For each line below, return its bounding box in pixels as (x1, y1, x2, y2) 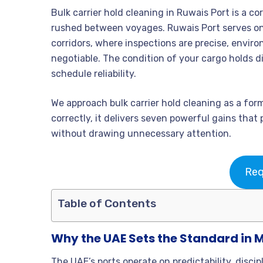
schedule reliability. (51, 68, 136, 80)
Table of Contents (58, 197, 156, 211)
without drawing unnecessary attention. (51, 128, 231, 140)
